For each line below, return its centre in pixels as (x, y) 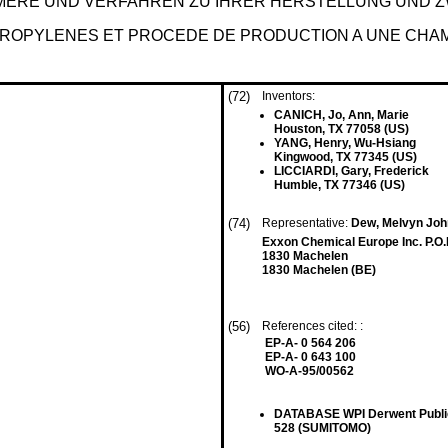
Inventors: (288, 96)
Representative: (306, 223)
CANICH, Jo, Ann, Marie (341, 115)
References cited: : (314, 326)
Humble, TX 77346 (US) (339, 185)
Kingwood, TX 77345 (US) (345, 157)
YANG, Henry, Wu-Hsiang (345, 143)
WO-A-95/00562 (309, 371)
